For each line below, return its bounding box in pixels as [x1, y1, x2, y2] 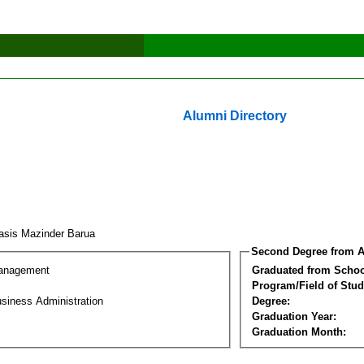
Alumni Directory [183, 109, 287, 123]
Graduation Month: [252, 325, 346, 338]
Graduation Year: [252, 310, 336, 323]
